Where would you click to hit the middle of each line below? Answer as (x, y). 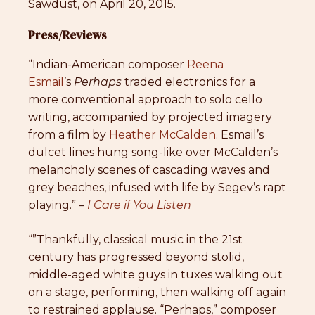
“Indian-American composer (108, 65)
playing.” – (56, 205)
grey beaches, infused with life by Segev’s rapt (157, 188)
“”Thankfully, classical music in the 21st (135, 240)
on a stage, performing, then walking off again (157, 292)
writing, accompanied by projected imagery (150, 117)
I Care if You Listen (138, 205)
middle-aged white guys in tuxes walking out (155, 275)
